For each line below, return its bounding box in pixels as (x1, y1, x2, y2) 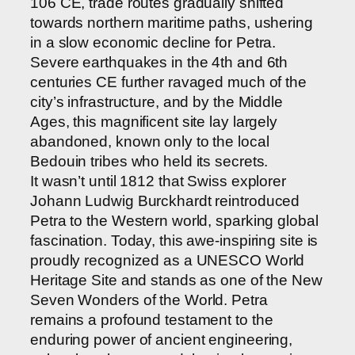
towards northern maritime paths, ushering (30, 14, 313, 32)
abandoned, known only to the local (30, 133, 269, 151)
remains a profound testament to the (30, 311, 273, 329)
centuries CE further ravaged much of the (30, 74, 307, 91)
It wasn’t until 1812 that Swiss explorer (30, 173, 286, 190)
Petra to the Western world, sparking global (30, 212, 319, 230)
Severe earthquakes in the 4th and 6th (30, 54, 288, 71)
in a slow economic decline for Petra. (30, 34, 277, 52)
